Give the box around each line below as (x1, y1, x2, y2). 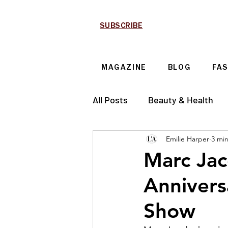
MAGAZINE (101, 64, 147, 72)
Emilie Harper (166, 134, 209, 144)
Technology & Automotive (113, 134, 217, 146)
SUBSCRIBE (100, 22, 143, 31)
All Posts (93, 94, 128, 105)
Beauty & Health (148, 94, 213, 105)
